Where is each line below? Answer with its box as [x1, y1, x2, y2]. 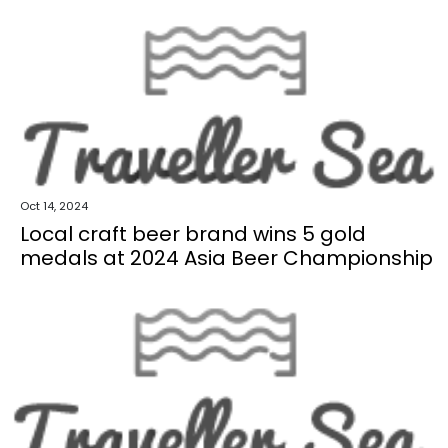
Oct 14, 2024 [20, 197, 88, 214]
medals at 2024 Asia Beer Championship [20, 243, 433, 272]
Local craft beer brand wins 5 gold [20, 219, 366, 248]
